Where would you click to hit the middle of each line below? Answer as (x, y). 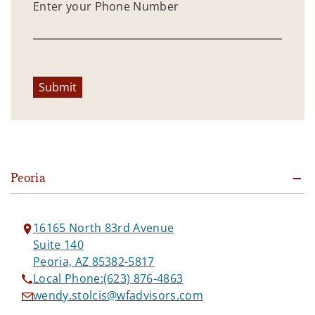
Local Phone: (68, 278)
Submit (58, 87)
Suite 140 (58, 244)
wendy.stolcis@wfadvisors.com (118, 295)
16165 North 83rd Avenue (104, 227)
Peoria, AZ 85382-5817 (94, 261)
